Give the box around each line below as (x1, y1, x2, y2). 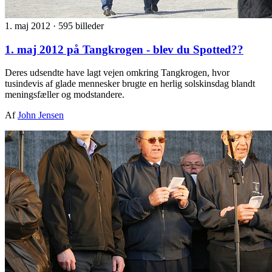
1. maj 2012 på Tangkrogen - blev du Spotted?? (5, 42, 243, 56)
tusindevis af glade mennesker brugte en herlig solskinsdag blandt (5, 78, 255, 89)
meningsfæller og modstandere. (5, 89, 124, 100)
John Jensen (18, 110, 64, 121)
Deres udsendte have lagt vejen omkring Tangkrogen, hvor (5, 67, 229, 78)
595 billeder (58, 20, 104, 31)
